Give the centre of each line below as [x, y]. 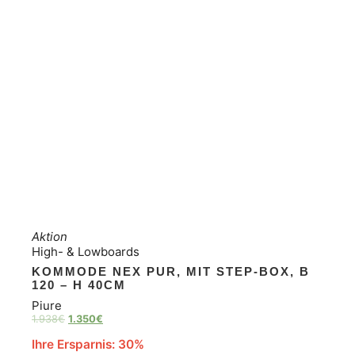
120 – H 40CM [79, 285]
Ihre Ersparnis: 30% [88, 345]
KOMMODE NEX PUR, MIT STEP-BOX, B [171, 272]
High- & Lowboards [86, 251]
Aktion [50, 236]
